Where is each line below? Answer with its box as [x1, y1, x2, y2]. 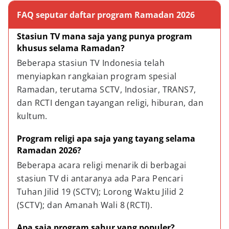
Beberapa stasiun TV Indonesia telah [17, 57, 167, 68]
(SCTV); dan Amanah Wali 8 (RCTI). [17, 199, 153, 211]
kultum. [17, 110, 48, 122]
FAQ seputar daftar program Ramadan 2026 [17, 9, 195, 20]
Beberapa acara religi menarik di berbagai [17, 159, 189, 171]
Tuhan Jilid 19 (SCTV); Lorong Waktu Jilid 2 [17, 186, 186, 197]
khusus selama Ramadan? [17, 42, 125, 54]
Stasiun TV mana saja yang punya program [17, 31, 194, 42]
